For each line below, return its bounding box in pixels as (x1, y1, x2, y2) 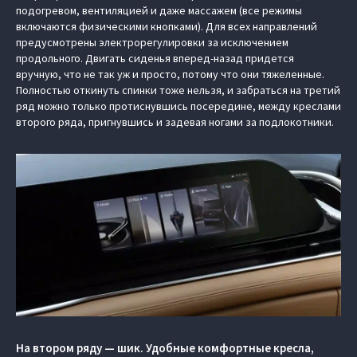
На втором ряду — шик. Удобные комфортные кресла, (16, 340, 314, 355)
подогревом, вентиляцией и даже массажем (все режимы (16, 3, 302, 18)
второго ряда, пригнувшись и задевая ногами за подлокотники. (16, 115, 334, 129)
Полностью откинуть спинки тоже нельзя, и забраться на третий (16, 83, 340, 97)
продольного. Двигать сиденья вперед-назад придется (16, 51, 294, 65)
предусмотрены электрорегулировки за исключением (16, 35, 288, 49)
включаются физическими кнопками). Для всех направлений (16, 19, 317, 33)
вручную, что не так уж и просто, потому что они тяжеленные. (16, 67, 324, 81)
